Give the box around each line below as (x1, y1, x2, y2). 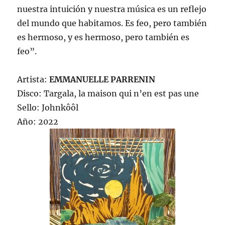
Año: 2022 (17, 117, 59, 127)
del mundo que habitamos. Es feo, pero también (17, 18, 207, 29)
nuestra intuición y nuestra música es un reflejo (17, 4, 207, 15)
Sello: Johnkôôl (17, 102, 79, 113)
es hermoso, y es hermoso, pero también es (17, 32, 190, 43)
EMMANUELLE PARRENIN (49, 74, 156, 85)
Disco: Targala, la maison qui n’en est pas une (17, 88, 199, 99)
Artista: (17, 74, 50, 85)
